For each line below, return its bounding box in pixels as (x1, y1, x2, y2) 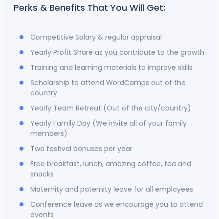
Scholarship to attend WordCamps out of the (30, 78, 186, 88)
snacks (30, 169, 54, 179)
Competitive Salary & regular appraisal (30, 32, 164, 43)
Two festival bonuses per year (30, 144, 132, 154)
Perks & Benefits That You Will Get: (14, 1, 165, 14)
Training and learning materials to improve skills (30, 63, 193, 73)
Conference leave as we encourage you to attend (30, 199, 203, 210)
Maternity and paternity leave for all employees (30, 184, 193, 195)
